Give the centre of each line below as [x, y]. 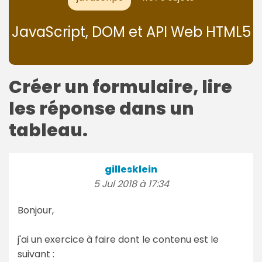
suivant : [36, 254]
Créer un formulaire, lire [120, 87]
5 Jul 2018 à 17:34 [131, 184]
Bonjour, [36, 210]
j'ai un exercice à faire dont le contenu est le [118, 239]
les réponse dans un [101, 108]
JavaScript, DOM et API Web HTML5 [131, 32]
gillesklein [131, 169]
